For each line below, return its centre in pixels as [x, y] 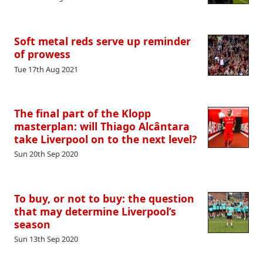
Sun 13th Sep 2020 [46, 239]
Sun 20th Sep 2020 [46, 154]
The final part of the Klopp [82, 114]
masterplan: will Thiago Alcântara [102, 127]
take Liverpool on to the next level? [105, 139]
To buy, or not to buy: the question [104, 198]
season [32, 224]
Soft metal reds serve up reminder [102, 41]
